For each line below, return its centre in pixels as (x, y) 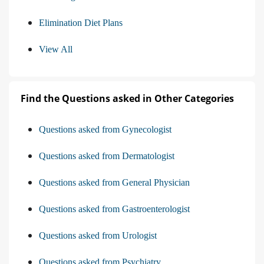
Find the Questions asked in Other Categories (127, 98)
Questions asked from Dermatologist (107, 156)
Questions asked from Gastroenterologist (114, 209)
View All (56, 49)
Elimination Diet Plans (81, 22)
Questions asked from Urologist (98, 235)
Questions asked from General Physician (114, 182)
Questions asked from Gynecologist (105, 129)
